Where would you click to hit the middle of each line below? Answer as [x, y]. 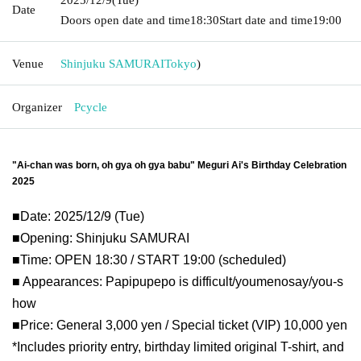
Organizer [37, 107]
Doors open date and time [125, 20]
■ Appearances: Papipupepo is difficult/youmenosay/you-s [178, 281]
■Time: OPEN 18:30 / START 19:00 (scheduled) [149, 259]
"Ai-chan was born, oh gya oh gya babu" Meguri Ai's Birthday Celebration [179, 165]
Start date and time [266, 20]
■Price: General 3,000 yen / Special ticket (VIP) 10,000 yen [180, 325]
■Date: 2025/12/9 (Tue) [78, 216]
